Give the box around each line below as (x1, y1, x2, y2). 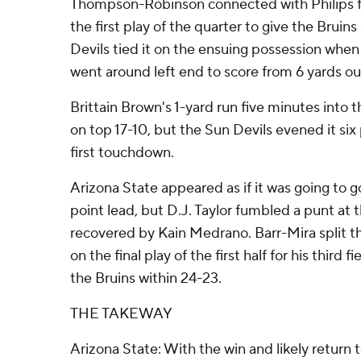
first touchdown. (70, 143, 174, 162)
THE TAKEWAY (70, 305, 172, 323)
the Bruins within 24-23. (70, 269, 222, 288)
